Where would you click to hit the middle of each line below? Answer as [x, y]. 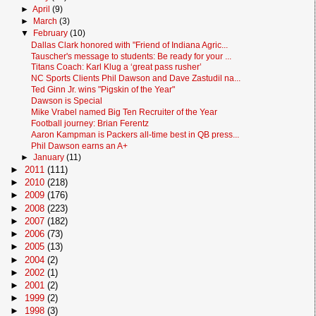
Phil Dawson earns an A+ [80, 145]
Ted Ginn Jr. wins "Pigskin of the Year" [103, 90]
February [51, 33]
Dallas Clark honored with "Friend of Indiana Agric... [130, 44]
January [50, 157]
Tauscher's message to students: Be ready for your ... [132, 56]
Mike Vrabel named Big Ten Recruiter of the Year [124, 112]
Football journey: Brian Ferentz [90, 123]
